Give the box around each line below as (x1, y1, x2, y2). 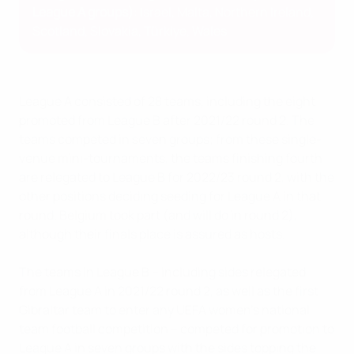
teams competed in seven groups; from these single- (19, 130, 322, 149)
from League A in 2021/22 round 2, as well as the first (19, 282, 318, 300)
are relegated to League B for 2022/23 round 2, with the (19, 168, 334, 186)
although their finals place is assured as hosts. (19, 225, 285, 243)
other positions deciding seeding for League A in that (19, 187, 321, 205)
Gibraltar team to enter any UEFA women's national (19, 301, 310, 319)
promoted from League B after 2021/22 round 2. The (19, 111, 314, 130)
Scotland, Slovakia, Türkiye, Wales (32, 22, 227, 40)
